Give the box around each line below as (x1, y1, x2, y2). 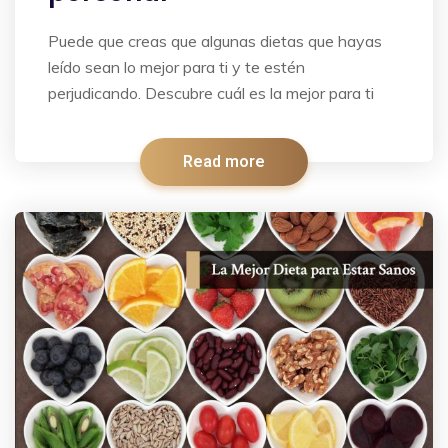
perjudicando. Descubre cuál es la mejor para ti (48, 83, 374, 104)
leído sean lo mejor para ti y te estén (48, 57, 305, 78)
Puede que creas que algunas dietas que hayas (48, 31, 382, 52)
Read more (183, 150, 265, 175)
